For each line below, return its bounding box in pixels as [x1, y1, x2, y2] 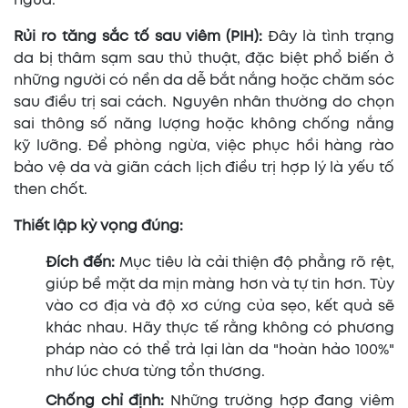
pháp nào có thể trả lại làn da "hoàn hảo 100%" [46, 343, 394, 357]
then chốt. [14, 183, 87, 197]
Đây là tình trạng [268, 30, 395, 44]
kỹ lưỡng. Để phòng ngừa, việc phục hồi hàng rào [14, 139, 394, 153]
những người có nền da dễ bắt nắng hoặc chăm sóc [14, 74, 394, 87]
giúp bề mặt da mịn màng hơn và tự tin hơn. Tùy [46, 278, 394, 291]
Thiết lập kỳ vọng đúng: [14, 219, 183, 233]
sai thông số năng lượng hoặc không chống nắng [14, 117, 394, 131]
